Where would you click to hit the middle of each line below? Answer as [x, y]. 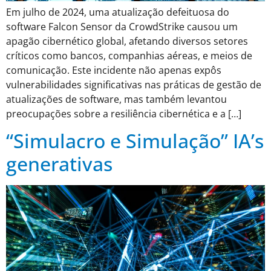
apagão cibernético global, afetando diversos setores [127, 41]
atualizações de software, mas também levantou [116, 99]
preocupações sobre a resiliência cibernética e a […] [124, 114]
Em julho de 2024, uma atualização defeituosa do [118, 12]
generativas [59, 164]
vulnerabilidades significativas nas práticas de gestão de [134, 85]
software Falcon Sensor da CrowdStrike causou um [122, 27]
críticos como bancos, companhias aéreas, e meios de [129, 56]
